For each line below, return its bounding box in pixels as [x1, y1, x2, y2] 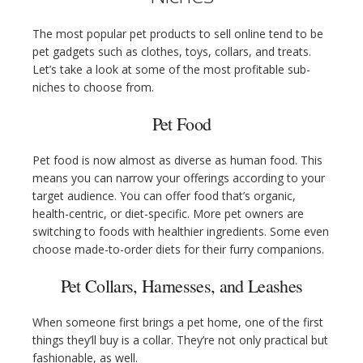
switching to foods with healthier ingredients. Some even [32, 224, 329, 239]
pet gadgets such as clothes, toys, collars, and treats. [32, 44, 311, 59]
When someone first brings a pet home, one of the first [32, 314, 323, 330]
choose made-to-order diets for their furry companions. [32, 241, 324, 257]
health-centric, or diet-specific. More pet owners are [32, 206, 304, 221]
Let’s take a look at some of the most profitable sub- [32, 62, 310, 77]
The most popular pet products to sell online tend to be [32, 26, 323, 41]
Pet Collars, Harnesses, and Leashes [60, 274, 303, 297]
